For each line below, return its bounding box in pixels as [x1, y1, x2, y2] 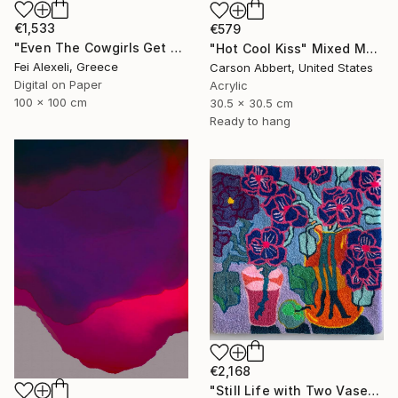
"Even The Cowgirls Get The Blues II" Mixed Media [170, 40, 182, 55]
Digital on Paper [14, 77, 102, 92]
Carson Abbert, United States [210, 60, 373, 75]
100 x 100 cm [14, 95, 87, 109]
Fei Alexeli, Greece [14, 60, 118, 74]
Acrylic [210, 77, 248, 92]
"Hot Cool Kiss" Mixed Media [365, 40, 378, 56]
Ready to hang [210, 113, 291, 128]
